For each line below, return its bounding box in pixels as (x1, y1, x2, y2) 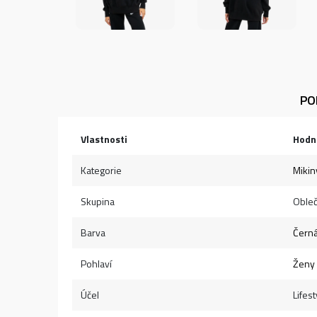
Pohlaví (81, 256, 112, 271)
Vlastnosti (81, 132, 127, 146)
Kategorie (81, 163, 122, 178)
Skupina (81, 194, 115, 209)
